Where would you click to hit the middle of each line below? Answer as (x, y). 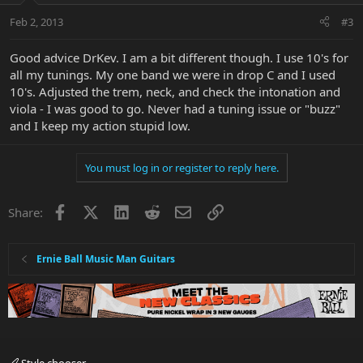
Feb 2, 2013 (36, 21)
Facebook (94, 210)
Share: (26, 212)
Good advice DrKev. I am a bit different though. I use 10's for (179, 57)
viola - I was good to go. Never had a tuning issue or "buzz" (175, 108)
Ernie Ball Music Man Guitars (106, 258)
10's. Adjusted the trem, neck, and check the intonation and (175, 91)
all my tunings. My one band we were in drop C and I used (173, 74)
